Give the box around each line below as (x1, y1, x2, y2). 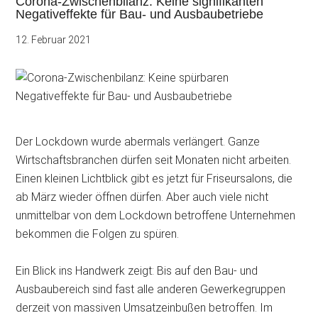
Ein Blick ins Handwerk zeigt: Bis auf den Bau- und (16, 264, 258, 278)
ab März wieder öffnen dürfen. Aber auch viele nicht (16, 190, 269, 204)
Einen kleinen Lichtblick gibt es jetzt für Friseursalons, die (16, 172, 293, 185)
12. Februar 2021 (16, 34, 92, 45)
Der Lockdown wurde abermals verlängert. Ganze (16, 135, 261, 148)
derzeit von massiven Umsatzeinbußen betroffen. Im (16, 301, 273, 314)
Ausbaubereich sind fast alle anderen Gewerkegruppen (16, 283, 286, 296)
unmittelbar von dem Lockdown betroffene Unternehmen (16, 209, 296, 222)
